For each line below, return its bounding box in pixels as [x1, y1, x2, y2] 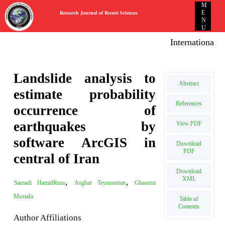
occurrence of [14, 103, 156, 119]
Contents [178, 203, 200, 210]
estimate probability [14, 87, 156, 102]
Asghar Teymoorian [74, 179, 126, 187]
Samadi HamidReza [14, 179, 65, 187]
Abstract [179, 80, 199, 87]
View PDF [176, 120, 202, 127]
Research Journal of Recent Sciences [60, 9, 138, 16]
